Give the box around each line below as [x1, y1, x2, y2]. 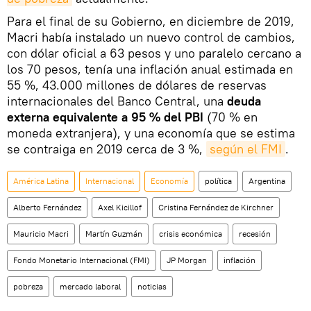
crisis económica [159, 228, 222, 239]
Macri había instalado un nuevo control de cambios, [7, 29, 295, 46]
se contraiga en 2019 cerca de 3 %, [7, 141, 206, 158]
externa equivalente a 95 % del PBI [7, 109, 203, 126]
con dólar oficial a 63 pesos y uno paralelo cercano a [7, 45, 301, 62]
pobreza [13, 281, 43, 292]
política [205, 176, 232, 187]
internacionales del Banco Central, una [7, 93, 227, 110]
